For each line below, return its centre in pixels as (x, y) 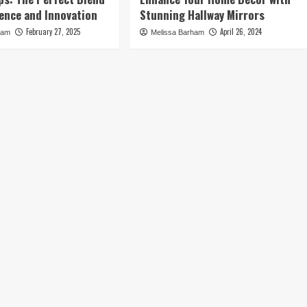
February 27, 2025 (53, 32)
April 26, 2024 (241, 32)
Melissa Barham (177, 33)
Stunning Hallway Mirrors (202, 15)
